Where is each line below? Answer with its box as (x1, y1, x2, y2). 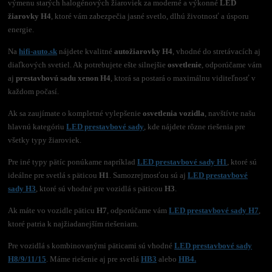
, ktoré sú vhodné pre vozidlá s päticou (36, 185, 165, 193)
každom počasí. (8, 87, 59, 96)
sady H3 (8, 185, 36, 193)
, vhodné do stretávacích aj (172, 47, 261, 56)
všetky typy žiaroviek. (8, 136, 82, 144)
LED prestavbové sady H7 (169, 206, 259, 215)
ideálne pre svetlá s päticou (8, 171, 100, 180)
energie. (8, 25, 35, 34)
